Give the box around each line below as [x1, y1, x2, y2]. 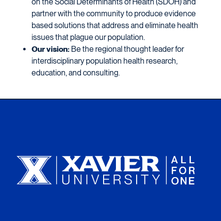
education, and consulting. [32, 68, 120, 77]
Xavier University [7, 132, 64, 141]
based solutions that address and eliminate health [32, 21, 198, 30]
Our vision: [32, 44, 70, 54]
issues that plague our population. [32, 33, 145, 42]
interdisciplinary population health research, [32, 56, 178, 66]
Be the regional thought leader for [70, 44, 184, 54]
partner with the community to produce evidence [32, 9, 196, 18]
